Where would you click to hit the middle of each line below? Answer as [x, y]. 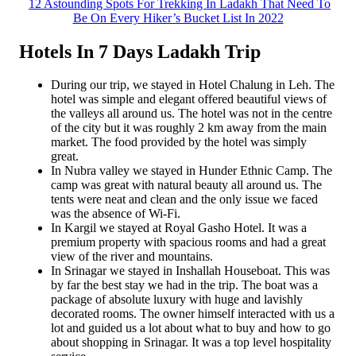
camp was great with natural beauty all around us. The [186, 185]
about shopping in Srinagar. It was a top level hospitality [191, 342]
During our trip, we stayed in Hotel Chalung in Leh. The [193, 85]
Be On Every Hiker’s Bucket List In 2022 [178, 17]
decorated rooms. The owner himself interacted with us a [193, 314]
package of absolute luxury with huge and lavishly [177, 300]
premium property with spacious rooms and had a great [188, 242]
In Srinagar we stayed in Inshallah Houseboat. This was [190, 271]
